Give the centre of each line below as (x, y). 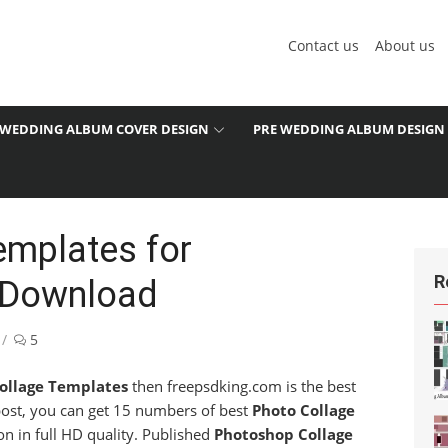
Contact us (323, 45)
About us (404, 45)
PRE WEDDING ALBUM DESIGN (349, 129)
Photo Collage (303, 409)
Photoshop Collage (283, 433)
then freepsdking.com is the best (242, 385)
